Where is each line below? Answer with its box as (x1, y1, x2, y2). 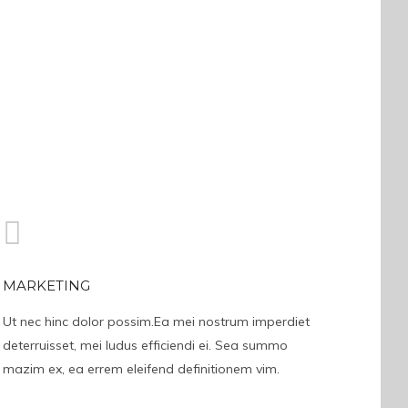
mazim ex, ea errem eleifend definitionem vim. (2, 361, 280, 377)
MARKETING (2, 277, 90, 294)
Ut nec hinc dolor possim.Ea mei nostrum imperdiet (2, 313, 310, 330)
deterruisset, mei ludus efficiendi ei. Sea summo (2, 337, 288, 353)
